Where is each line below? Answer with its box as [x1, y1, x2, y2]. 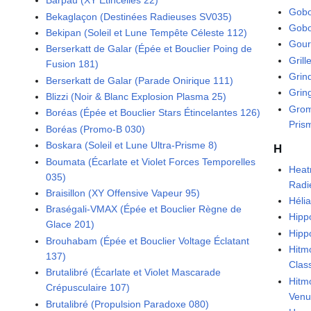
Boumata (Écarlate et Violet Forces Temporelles [46, 155, 256, 167]
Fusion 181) [46, 58, 99, 70]
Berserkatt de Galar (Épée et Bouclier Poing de [46, 43, 253, 55]
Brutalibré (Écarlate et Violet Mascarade [46, 267, 221, 278]
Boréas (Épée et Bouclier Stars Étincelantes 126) [46, 107, 261, 119]
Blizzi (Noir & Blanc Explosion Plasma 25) [46, 91, 227, 103]
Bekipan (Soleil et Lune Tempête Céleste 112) [46, 26, 248, 38]
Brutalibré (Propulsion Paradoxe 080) [46, 298, 210, 310]
